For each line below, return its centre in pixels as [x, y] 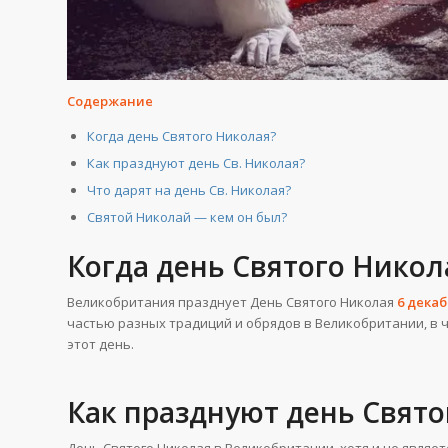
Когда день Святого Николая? [181, 135]
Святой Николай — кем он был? [187, 216]
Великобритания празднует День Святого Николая [232, 301]
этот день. [100, 343]
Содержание [110, 100]
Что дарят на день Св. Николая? [189, 189]
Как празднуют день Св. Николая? [196, 162]
